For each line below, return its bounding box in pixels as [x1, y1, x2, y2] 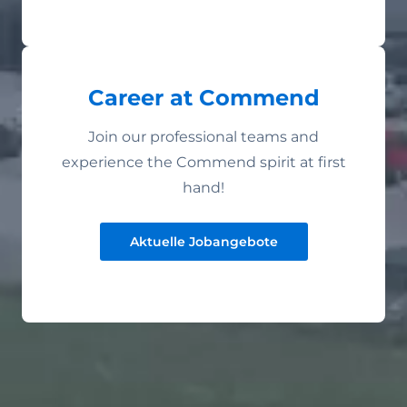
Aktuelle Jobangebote [129, 233, 278, 251]
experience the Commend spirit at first [61, 154, 346, 172]
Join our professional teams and [88, 128, 319, 146]
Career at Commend [87, 84, 320, 112]
